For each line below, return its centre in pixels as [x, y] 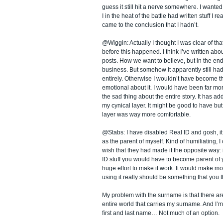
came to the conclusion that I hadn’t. [150, 25]
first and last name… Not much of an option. [161, 213]
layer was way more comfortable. [146, 114]
